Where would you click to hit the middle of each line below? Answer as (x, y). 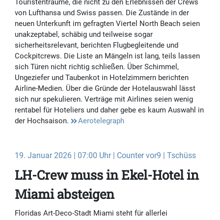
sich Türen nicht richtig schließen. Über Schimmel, (97, 67)
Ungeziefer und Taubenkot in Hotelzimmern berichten (102, 78)
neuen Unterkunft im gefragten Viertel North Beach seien (107, 24)
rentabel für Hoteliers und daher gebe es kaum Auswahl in (109, 110)
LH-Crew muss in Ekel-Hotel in (107, 175)
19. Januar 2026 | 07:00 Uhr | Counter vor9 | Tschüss (105, 156)
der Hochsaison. (43, 121)
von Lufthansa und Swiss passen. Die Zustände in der (102, 13)
